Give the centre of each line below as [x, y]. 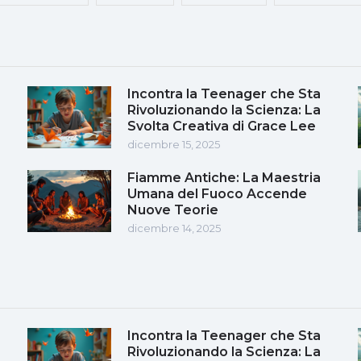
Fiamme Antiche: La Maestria [224, 177]
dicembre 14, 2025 [174, 228]
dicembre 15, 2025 [174, 144]
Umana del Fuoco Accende [217, 193]
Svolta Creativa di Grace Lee [222, 126]
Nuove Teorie [173, 210]
